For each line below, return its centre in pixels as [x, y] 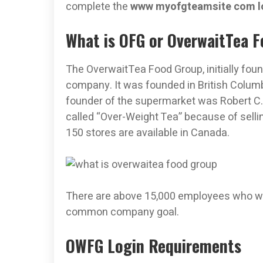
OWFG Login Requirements [154, 245]
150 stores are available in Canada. [148, 133]
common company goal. [122, 212]
